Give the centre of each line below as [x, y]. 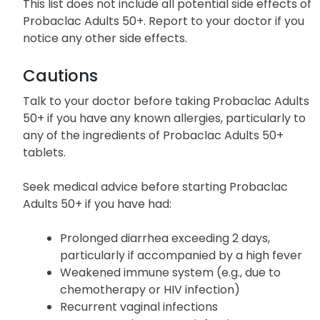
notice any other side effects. [105, 38]
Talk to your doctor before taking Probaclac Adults [166, 101]
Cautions [60, 75]
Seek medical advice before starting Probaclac [155, 186]
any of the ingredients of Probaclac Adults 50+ [153, 135]
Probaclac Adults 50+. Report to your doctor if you [164, 21]
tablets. [44, 152]
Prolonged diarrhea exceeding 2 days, [165, 238]
